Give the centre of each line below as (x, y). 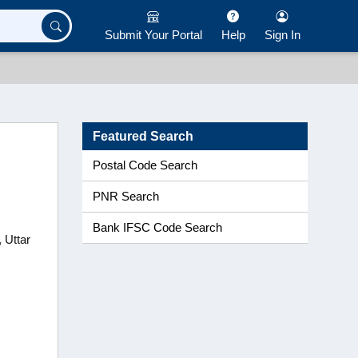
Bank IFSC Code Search (157, 228)
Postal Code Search (145, 165)
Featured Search (143, 136)
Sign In (282, 34)
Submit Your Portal (153, 34)
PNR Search (126, 197)
